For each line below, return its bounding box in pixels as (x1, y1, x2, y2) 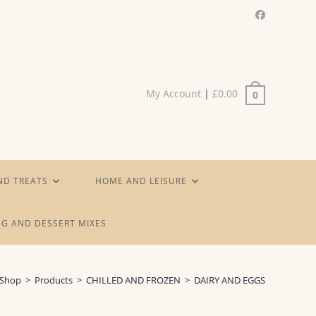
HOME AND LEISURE (95, 175, 187, 187)
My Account (146, 87, 201, 101)
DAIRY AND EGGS (194, 274, 265, 286)
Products (35, 274, 73, 286)
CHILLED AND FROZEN (86, 274, 181, 286)
